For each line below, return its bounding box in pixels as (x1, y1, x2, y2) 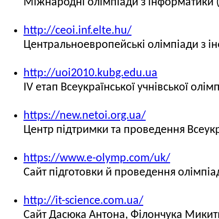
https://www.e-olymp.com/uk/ (23, 153, 170, 164)
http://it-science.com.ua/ (23, 195, 143, 207)
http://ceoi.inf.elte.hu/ (23, 25, 131, 37)
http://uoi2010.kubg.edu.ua (23, 67, 157, 79)
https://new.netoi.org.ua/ (23, 110, 146, 122)
